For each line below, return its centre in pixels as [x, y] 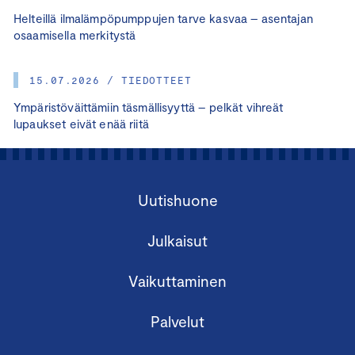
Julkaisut [177, 241]
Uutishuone [177, 200]
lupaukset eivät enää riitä [81, 124]
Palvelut [177, 322]
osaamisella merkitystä [75, 35]
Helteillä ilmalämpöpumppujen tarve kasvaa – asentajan [163, 19]
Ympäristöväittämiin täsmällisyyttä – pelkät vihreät [149, 107]
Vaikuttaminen [177, 281]
